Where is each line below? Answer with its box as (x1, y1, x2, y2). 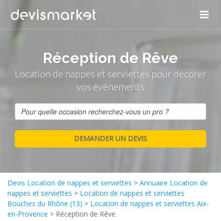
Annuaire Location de (140, 178, 208, 187)
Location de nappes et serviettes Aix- (90, 199, 209, 208)
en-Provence (7, 209, 48, 219)
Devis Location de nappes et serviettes (7, 178, 132, 187)
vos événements (76, 80, 145, 92)
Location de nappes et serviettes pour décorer (14, 68, 207, 79)
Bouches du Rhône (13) (7, 199, 82, 208)
